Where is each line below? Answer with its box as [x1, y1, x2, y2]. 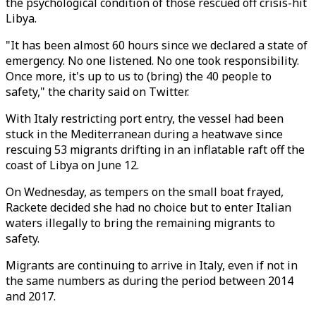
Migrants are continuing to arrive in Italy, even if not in [6, 257, 298, 273]
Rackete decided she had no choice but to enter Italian [6, 200, 291, 215]
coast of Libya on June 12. [6, 157, 139, 173]
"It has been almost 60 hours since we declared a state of [6, 37, 308, 53]
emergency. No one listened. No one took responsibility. [6, 53, 299, 68]
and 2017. [6, 288, 59, 304]
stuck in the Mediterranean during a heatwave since [6, 126, 283, 142]
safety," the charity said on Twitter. [6, 84, 192, 99]
